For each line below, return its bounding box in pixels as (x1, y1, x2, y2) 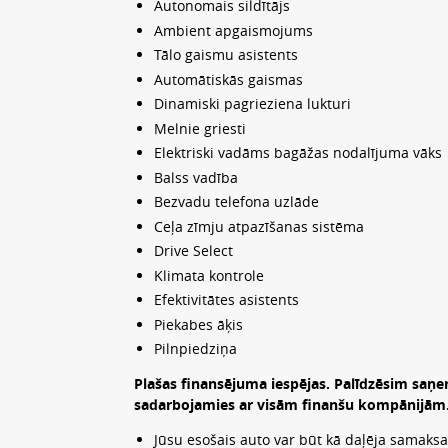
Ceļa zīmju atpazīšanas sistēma (153, 216, 364, 236)
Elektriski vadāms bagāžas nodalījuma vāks (153, 143, 442, 163)
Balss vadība (153, 167, 238, 187)
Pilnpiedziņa (153, 339, 237, 359)
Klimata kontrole (153, 265, 264, 285)
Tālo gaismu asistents (153, 45, 298, 65)
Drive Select (153, 241, 233, 261)
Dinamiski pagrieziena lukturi (153, 94, 351, 114)
